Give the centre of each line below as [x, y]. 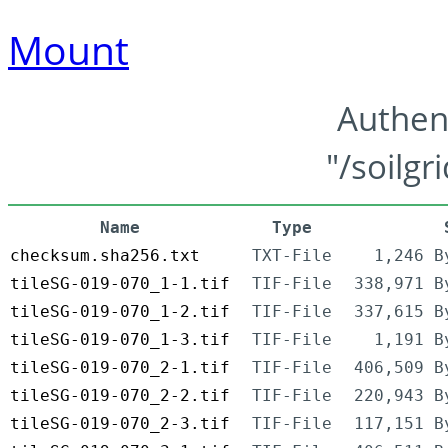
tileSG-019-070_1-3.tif [120, 340]
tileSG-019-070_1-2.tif [120, 312]
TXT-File [292, 256]
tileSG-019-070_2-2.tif [120, 396]
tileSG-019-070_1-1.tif [120, 284]
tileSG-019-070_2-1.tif [120, 368]
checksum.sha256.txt [105, 256]
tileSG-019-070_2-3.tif [120, 424]
